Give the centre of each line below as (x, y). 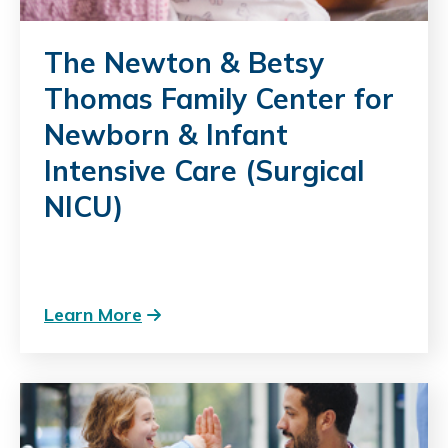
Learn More (93, 314)
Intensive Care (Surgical (204, 170)
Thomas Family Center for (219, 98)
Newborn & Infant (166, 134)
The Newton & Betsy (184, 62)
